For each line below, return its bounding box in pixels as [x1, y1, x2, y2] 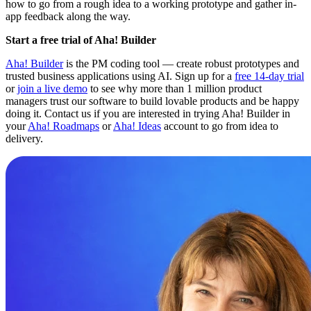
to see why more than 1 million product [87, 82, 262, 94]
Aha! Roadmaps [28, 119, 99, 132]
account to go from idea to [161, 119, 278, 132]
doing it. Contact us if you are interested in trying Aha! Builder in [6, 107, 290, 119]
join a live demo [17, 82, 87, 94]
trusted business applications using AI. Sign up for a [6, 69, 235, 82]
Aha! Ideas [113, 119, 161, 132]
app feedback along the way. [6, 10, 131, 22]
